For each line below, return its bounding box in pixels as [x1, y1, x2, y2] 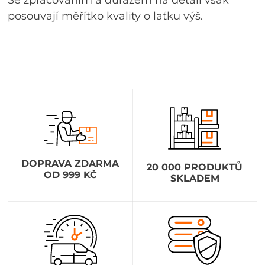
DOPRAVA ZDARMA [21, 157, 119, 169]
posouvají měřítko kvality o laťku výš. [8, 9, 203, 22]
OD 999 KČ [43, 169, 97, 180]
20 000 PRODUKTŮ [147, 161, 243, 173]
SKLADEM [170, 172, 219, 184]
